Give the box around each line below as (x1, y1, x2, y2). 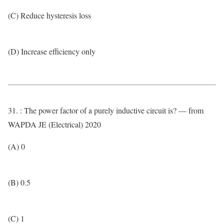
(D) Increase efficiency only (8, 46, 95, 56)
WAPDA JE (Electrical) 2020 (8, 119, 101, 129)
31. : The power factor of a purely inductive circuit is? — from (8, 105, 203, 115)
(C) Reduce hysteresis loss (8, 10, 91, 20)
